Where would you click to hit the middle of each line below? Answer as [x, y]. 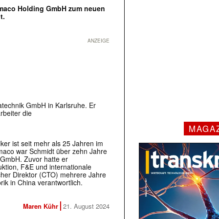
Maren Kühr [41, 206]
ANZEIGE [99, 40]
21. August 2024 [86, 206]
